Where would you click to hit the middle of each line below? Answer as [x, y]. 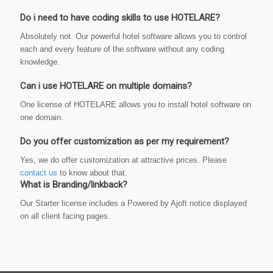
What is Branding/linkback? [74, 185]
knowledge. [40, 62]
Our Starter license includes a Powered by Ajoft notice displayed [133, 204]
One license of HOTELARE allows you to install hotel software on [136, 105]
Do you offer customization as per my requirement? [125, 142]
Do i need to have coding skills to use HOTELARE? [120, 18]
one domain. [42, 118]
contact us [39, 173]
